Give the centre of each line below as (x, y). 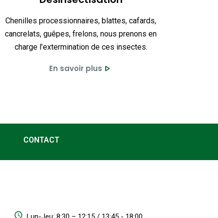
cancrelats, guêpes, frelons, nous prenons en (81, 34)
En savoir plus (75, 68)
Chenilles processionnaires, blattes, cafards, (81, 21)
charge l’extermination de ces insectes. (81, 47)
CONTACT (41, 140)
